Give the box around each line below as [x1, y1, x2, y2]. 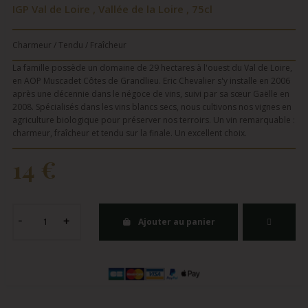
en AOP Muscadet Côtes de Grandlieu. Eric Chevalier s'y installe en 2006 [12, 74, 290, 87]
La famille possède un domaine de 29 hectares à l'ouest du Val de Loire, [12, 61, 292, 74]
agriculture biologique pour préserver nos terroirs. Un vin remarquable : [12, 113, 295, 126]
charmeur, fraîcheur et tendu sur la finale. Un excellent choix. [12, 126, 247, 139]
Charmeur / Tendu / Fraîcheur [12, 38, 126, 51]
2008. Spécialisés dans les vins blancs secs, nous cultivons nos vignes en [12, 100, 291, 113]
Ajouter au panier [138, 215, 216, 228]
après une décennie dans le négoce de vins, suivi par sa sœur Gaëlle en [12, 87, 289, 100]
